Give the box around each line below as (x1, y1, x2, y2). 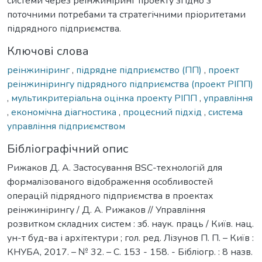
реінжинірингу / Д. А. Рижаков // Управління (7, 203, 205, 216)
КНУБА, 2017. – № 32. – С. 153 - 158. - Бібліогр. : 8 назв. (7, 245, 253, 258)
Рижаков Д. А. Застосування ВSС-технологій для (7, 161, 222, 174)
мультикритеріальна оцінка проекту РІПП (11, 91, 199, 105)
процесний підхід (123, 105, 204, 119)
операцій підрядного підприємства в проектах (7, 189, 213, 202)
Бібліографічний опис (7, 140, 128, 157)
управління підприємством (7, 119, 125, 133)
